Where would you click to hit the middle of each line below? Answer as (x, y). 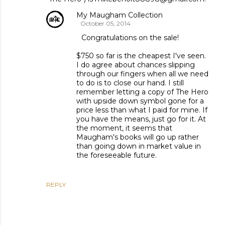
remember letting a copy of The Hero (142, 92)
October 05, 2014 (105, 24)
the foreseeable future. (117, 155)
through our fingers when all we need (142, 74)
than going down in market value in (139, 146)
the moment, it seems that (124, 128)
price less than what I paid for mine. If (142, 110)
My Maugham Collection (120, 15)
